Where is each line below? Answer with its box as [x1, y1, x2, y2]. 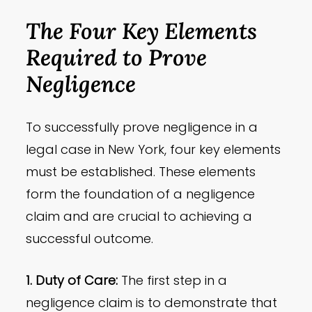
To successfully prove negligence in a [26, 118, 258, 136]
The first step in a [118, 272, 228, 290]
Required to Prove [26, 42, 208, 72]
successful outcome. [26, 230, 154, 248]
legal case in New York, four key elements [26, 141, 281, 159]
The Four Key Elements [26, 16, 258, 46]
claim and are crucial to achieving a [26, 208, 253, 226]
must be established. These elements [26, 163, 256, 181]
